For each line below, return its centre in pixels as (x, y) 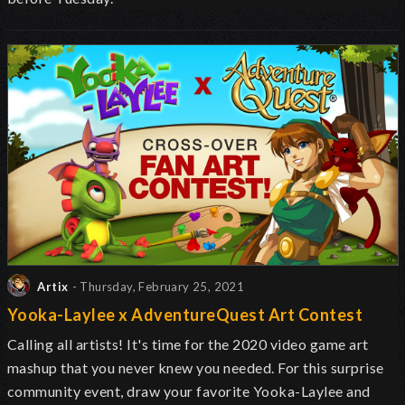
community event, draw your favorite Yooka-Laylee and (189, 391)
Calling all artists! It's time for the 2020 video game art (188, 344)
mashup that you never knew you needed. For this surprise (196, 368)
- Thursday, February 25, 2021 (158, 287)
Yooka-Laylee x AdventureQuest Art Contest (185, 315)
